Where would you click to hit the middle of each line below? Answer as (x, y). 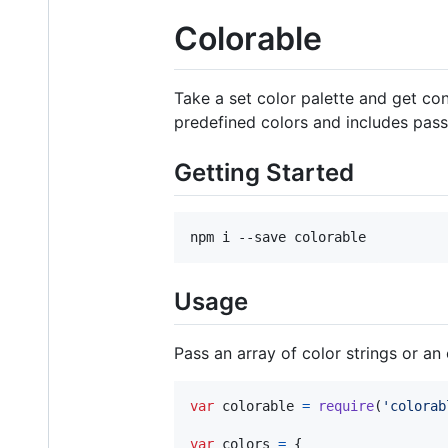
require (346, 405)
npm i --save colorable (278, 236)
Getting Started (264, 172)
